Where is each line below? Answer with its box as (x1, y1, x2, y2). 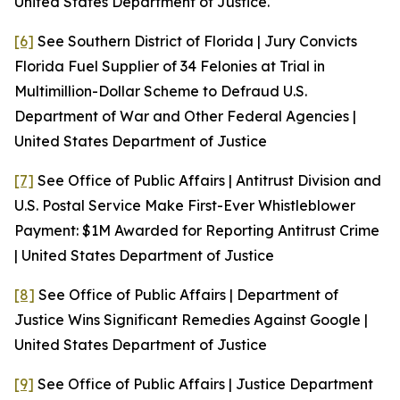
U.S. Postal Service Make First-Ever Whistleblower (14, 196, 355, 214)
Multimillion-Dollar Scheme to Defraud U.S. (14, 82, 307, 100)
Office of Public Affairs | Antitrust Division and (68, 171, 381, 189)
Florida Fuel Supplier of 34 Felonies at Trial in (14, 57, 325, 75)
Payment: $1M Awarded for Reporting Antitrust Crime (14, 221, 379, 239)
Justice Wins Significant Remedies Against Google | (14, 311, 368, 329)
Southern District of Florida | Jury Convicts (68, 32, 357, 50)
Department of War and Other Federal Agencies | (14, 107, 356, 125)
